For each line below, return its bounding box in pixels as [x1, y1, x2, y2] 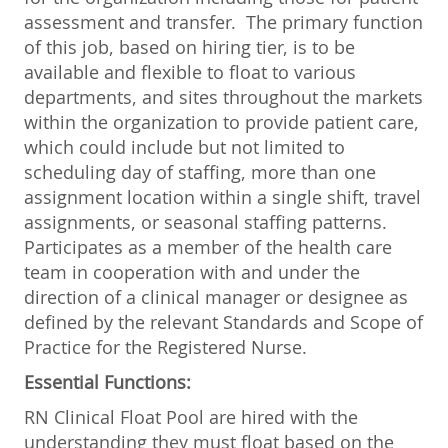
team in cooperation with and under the [24, 259, 360, 284]
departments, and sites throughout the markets [24, 84, 423, 109]
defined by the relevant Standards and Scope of [24, 309, 423, 334]
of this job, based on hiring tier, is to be [24, 34, 355, 59]
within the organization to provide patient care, [24, 109, 419, 134]
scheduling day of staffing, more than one [24, 159, 376, 184]
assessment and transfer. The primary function [24, 9, 423, 34]
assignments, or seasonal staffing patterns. [24, 209, 392, 234]
